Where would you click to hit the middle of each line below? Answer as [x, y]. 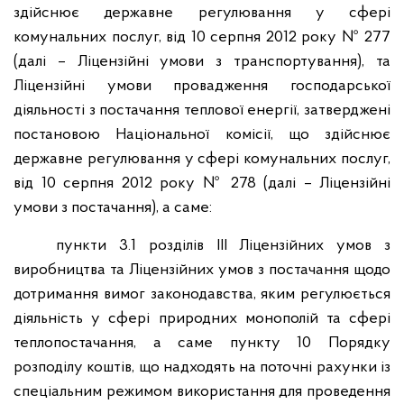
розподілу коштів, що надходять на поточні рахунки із [202, 367]
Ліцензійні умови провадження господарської [202, 86]
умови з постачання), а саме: [113, 208]
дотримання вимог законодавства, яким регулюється [202, 294]
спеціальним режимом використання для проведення [202, 392]
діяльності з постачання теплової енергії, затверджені [202, 110]
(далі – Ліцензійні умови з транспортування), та [202, 62]
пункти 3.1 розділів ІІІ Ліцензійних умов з [223, 246]
